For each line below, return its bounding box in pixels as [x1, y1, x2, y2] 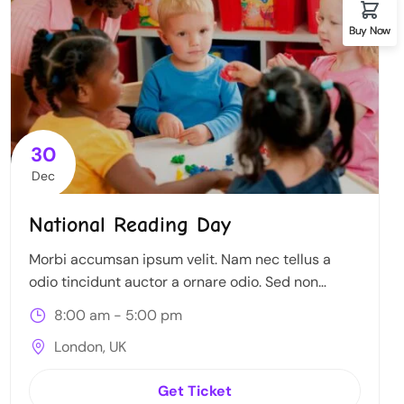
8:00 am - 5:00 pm [50, 306, 182, 326]
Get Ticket [158, 381, 232, 400]
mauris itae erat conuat [29, 295, 183, 315]
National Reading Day [29, 212, 231, 238]
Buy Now [349, 23, 390, 38]
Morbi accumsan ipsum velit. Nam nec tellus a [29, 250, 331, 270]
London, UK [50, 336, 126, 356]
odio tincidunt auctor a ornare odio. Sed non [29, 272, 318, 292]
